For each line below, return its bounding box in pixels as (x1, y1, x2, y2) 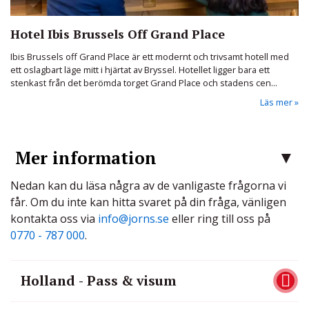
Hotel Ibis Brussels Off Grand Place (10, 25, 225, 42)
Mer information (15, 146, 157, 169)
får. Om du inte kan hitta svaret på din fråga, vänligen (10, 194, 286, 210)
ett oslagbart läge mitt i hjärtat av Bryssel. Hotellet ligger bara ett (10, 63, 270, 76)
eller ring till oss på (169, 210, 270, 226)
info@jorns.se (98, 210, 169, 226)
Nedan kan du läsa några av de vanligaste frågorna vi (10, 177, 286, 193)
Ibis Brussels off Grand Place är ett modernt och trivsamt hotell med (10, 50, 289, 63)
